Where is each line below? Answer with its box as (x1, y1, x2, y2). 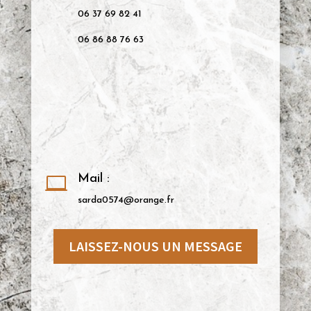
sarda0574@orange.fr (77, 194, 174, 205)
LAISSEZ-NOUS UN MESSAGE (68, 237, 242, 255)
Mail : (77, 171, 110, 185)
